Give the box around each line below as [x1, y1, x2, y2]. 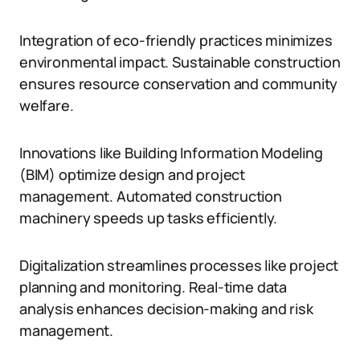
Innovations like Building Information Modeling [19, 143, 323, 162]
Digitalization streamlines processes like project [19, 256, 339, 275]
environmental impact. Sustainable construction [19, 52, 341, 72]
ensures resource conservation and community [19, 74, 338, 93]
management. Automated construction [19, 186, 282, 206]
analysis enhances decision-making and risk [19, 299, 313, 318]
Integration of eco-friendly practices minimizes [19, 31, 333, 50]
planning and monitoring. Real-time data [19, 277, 287, 297]
